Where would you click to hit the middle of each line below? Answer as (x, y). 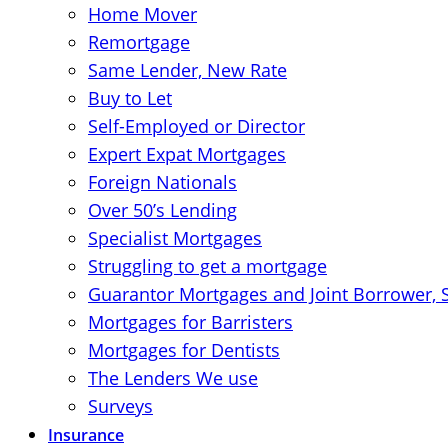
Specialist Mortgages (175, 238)
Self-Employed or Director (196, 126)
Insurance (86, 435)
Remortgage (139, 42)
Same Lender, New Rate (187, 70)
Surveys (120, 406)
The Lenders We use (173, 378)
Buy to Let (130, 98)
